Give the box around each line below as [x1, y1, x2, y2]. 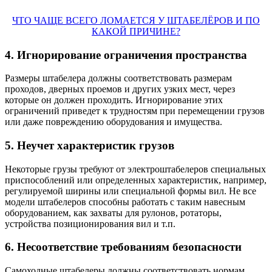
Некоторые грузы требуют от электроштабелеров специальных [5, 163, 266, 174]
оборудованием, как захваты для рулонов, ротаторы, [5, 207, 222, 218]
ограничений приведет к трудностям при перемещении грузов [5, 106, 265, 117]
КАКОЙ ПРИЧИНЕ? [92, 25, 180, 36]
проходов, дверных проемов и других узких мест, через [5, 84, 235, 95]
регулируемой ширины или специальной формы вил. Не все [5, 185, 256, 196]
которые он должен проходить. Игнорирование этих [5, 95, 223, 106]
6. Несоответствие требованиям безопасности [5, 240, 242, 254]
